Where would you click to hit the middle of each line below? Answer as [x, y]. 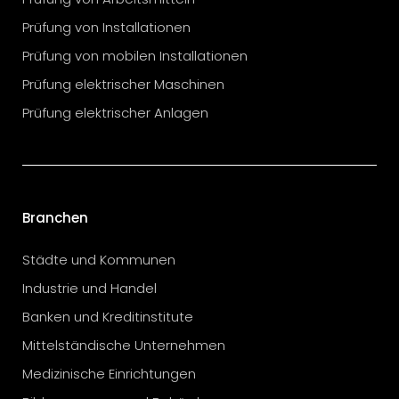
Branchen [55, 217]
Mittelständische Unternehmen [124, 345]
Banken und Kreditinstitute [108, 316]
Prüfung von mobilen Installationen [135, 55]
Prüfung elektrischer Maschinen [123, 84]
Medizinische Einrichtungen [109, 373]
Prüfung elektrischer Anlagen [115, 112]
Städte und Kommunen [99, 259]
